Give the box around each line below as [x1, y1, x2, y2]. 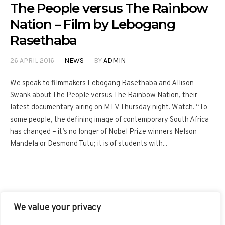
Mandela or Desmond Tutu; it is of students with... [10, 139, 167, 149]
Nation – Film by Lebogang [10, 16, 175, 33]
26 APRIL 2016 [10, 56, 54, 65]
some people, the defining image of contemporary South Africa [10, 115, 209, 125]
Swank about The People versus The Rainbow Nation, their [10, 91, 197, 101]
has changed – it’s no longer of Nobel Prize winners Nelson [10, 127, 197, 137]
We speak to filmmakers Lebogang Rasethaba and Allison [10, 79, 194, 89]
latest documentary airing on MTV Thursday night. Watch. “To [10, 103, 207, 113]
